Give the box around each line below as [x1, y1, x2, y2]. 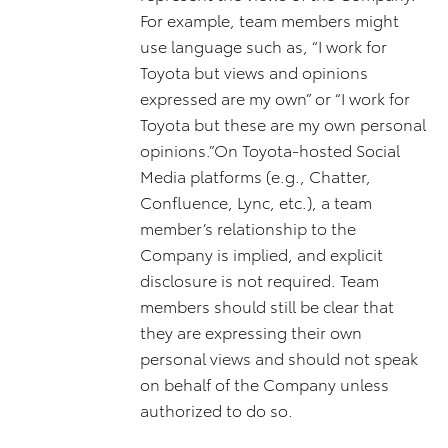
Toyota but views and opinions [140, 60, 368, 83]
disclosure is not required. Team [140, 268, 379, 291]
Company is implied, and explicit [140, 242, 383, 265]
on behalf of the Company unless [140, 372, 389, 395]
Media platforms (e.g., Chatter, [140, 164, 371, 187]
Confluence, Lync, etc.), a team [140, 190, 372, 213]
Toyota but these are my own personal [140, 112, 426, 135]
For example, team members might [140, 8, 399, 31]
